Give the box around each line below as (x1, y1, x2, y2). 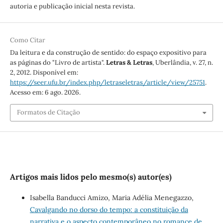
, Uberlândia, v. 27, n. (152, 58, 213, 67)
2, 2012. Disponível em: (9, 68, 78, 77)
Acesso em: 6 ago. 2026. (9, 88, 81, 97)
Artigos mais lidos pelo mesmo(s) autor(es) (9, 171, 172, 182)
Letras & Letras (106, 58, 152, 67)
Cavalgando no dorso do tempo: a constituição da (29, 205, 188, 214)
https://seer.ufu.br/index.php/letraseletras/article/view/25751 (9, 78, 205, 87)
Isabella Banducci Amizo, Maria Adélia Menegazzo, (29, 193, 194, 202)
